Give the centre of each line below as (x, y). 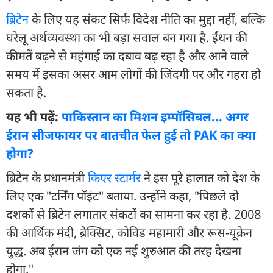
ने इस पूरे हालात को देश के (200, 177)
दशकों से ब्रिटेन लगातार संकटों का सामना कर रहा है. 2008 (133, 214)
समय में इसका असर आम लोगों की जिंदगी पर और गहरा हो (133, 74)
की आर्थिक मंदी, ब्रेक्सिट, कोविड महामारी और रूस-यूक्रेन (129, 232)
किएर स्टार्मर (114, 177)
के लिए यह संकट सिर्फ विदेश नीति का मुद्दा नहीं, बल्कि (147, 19)
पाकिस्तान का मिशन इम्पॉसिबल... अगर (155, 116)
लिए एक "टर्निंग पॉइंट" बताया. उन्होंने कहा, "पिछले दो (122, 196)
